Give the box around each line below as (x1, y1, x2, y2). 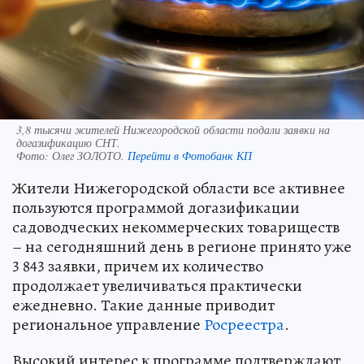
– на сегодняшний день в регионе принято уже (12, 235, 352, 258)
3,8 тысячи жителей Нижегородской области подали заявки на (16, 121, 330, 137)
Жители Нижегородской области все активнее (12, 176, 345, 199)
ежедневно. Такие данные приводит (12, 293, 275, 316)
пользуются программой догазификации (12, 196, 300, 219)
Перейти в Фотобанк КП (128, 147, 252, 163)
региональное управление (12, 313, 204, 336)
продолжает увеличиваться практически (12, 274, 302, 297)
